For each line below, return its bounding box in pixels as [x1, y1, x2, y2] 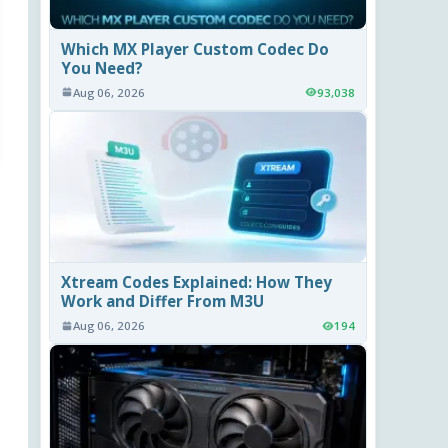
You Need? [61, 57, 144, 78]
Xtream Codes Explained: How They [61, 271, 333, 292]
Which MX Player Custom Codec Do [61, 38, 330, 59]
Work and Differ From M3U [61, 290, 265, 311]
